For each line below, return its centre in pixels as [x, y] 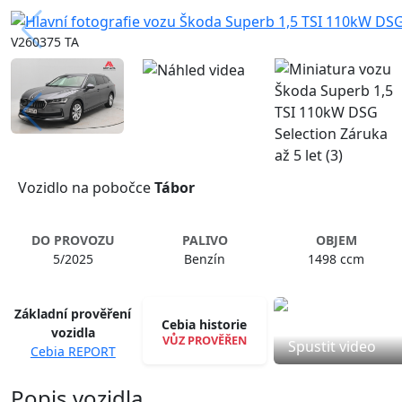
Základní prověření [73, 313]
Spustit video [332, 346]
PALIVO [205, 240]
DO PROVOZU [73, 240]
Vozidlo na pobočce [86, 187]
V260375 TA [45, 41]
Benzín [205, 258]
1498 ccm [336, 258]
